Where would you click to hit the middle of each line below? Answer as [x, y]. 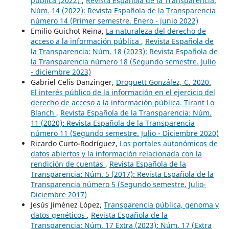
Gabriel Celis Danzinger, [73, 82]
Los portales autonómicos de [168, 144]
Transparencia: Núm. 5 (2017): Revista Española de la [122, 174]
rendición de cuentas [68, 164]
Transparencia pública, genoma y [161, 205]
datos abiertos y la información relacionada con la [116, 154]
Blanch [43, 113]
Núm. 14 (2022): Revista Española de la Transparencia [123, 11]
